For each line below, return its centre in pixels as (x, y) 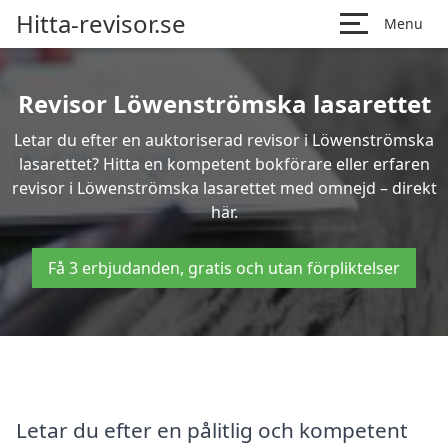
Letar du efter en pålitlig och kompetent (212, 429)
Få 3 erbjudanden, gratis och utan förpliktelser (224, 268)
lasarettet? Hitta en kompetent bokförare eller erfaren (224, 164)
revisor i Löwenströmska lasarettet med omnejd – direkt (224, 188)
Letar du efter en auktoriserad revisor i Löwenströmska (224, 140)
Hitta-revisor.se (101, 23)
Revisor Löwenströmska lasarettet (224, 103)
